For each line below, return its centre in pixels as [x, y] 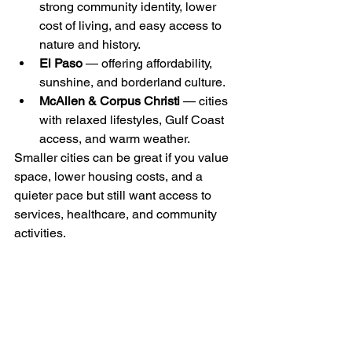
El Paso [61, 63]
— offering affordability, [149, 63]
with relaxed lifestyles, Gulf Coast [133, 119]
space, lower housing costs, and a [110, 176]
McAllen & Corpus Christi [110, 101]
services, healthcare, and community [117, 214]
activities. [40, 233]
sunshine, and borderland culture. [134, 82]
